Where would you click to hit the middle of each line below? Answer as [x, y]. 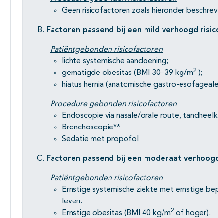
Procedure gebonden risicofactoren [113, 104]
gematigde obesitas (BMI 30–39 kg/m [127, 73]
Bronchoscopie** [91, 128]
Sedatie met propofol [100, 139]
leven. [72, 202]
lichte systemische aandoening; [115, 62]
